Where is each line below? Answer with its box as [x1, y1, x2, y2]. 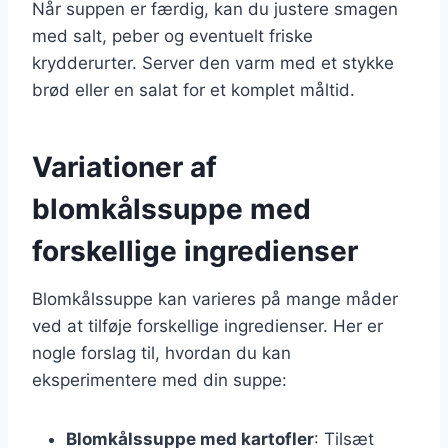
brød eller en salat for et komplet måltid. [32, 79, 355, 100]
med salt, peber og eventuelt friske [32, 25, 313, 46]
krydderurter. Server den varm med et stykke [32, 52, 394, 73]
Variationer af [32, 149, 217, 184]
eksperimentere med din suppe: [32, 369, 287, 390]
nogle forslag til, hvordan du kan [32, 342, 291, 363]
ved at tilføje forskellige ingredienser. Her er [32, 315, 383, 336]
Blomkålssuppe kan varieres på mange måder [32, 288, 398, 309]
